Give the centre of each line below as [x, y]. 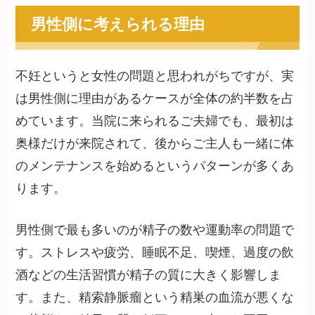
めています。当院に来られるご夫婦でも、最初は [155, 121]
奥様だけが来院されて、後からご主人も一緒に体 [155, 143]
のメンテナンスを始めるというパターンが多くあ [155, 166]
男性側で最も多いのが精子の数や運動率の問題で [155, 230]
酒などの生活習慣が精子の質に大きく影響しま [149, 275]
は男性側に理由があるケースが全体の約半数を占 [155, 98]
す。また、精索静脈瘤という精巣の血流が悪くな [155, 297]
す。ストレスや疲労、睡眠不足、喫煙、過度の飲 [155, 252]
